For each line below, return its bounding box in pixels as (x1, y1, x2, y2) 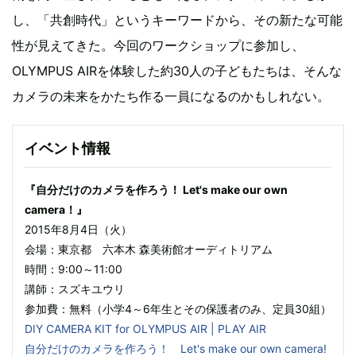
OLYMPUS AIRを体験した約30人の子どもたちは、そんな (12, 62, 342, 79)
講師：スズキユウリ (25, 281, 125, 296)
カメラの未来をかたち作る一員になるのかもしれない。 (12, 87, 330, 104)
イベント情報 (25, 139, 110, 157)
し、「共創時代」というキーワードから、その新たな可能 (12, 11, 342, 28)
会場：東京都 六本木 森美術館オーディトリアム (25, 242, 273, 256)
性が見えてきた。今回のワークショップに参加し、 (12, 37, 304, 53)
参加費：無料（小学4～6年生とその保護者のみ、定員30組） (25, 301, 331, 315)
